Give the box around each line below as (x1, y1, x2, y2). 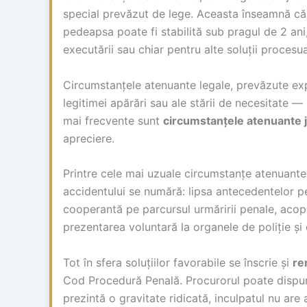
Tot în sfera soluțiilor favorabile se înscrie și (63, 255, 293, 269)
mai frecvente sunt (63, 113, 163, 127)
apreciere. (63, 131, 114, 145)
